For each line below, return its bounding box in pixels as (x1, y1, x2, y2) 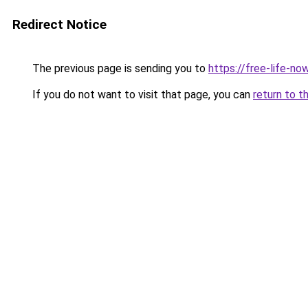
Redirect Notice (12, 16, 107, 32)
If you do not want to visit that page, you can (30, 88, 253, 101)
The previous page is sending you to (30, 62, 208, 75)
